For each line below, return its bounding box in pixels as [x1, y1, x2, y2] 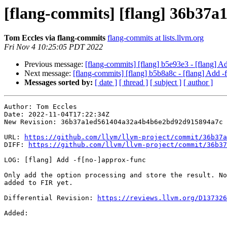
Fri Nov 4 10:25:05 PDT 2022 [4, 43, 103, 52]
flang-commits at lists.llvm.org [107, 33, 204, 43]
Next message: [24, 69, 73, 78]
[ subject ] [150, 78, 181, 87]
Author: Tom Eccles [4, 103, 77, 111]
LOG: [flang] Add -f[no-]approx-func [4, 156, 146, 164]
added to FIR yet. [4, 179, 73, 187]
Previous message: [24, 60, 85, 69]
